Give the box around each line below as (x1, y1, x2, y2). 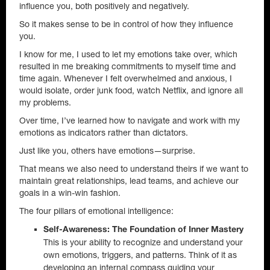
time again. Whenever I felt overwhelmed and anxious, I (19, 74, 232, 83)
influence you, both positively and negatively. (19, 1, 189, 11)
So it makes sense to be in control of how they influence (19, 19, 233, 29)
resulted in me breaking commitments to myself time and (19, 61, 236, 71)
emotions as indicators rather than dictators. (19, 128, 188, 137)
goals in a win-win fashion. (19, 188, 121, 198)
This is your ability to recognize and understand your (43, 237, 243, 247)
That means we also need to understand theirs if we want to (19, 164, 248, 174)
